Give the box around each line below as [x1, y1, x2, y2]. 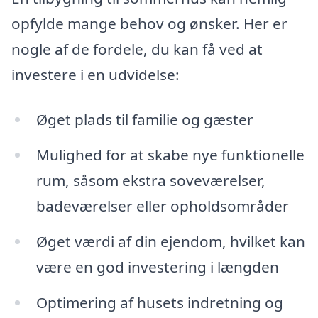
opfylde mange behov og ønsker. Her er [11, 13, 287, 33]
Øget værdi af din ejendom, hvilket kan [35, 231, 305, 252]
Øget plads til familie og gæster [35, 109, 253, 130]
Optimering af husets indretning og [35, 292, 283, 312]
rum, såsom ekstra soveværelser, [35, 170, 265, 191]
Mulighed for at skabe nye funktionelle [35, 145, 305, 165]
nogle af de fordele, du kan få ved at [11, 38, 263, 59]
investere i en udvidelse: [11, 64, 180, 84]
